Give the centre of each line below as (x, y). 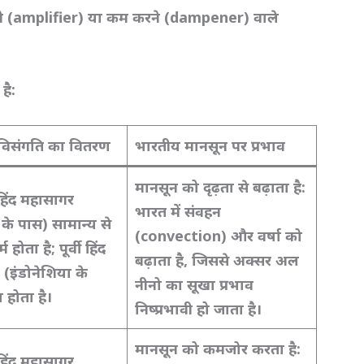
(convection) (183, 235)
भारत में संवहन (178, 211)
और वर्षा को (267, 235)
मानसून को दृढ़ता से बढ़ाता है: (221, 186)
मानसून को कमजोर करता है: (218, 348)
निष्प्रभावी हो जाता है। (199, 308)
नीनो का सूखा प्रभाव (195, 284)
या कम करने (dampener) (171, 17)
